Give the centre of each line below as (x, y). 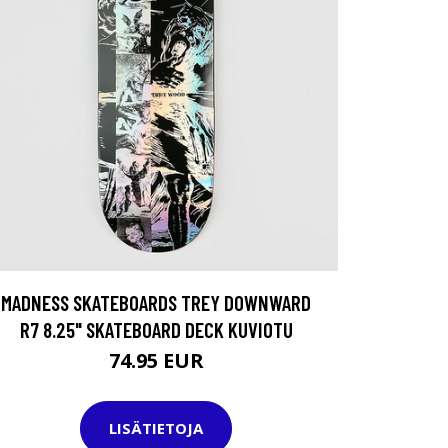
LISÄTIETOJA (156, 428)
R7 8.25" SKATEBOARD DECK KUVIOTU (156, 329)
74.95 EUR (156, 360)
